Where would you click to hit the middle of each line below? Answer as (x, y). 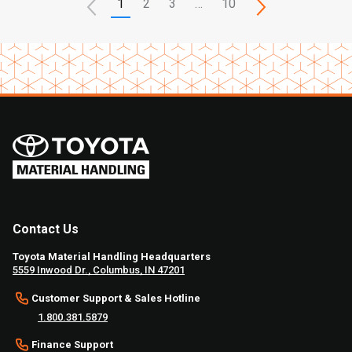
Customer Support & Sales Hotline (116, 298)
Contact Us (46, 229)
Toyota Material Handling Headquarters (112, 256)
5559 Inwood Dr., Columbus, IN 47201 (99, 269)
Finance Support (72, 344)
